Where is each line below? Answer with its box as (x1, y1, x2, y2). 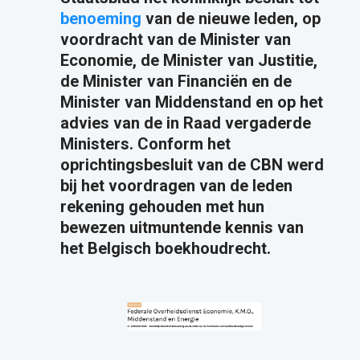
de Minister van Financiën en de (59, 72, 292, 92)
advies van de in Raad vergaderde (59, 113, 311, 133)
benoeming (59, 9, 141, 29)
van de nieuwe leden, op (141, 9, 321, 29)
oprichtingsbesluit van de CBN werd (59, 155, 324, 175)
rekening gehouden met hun (59, 197, 264, 217)
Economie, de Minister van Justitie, (59, 51, 317, 71)
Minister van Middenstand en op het (59, 92, 323, 112)
